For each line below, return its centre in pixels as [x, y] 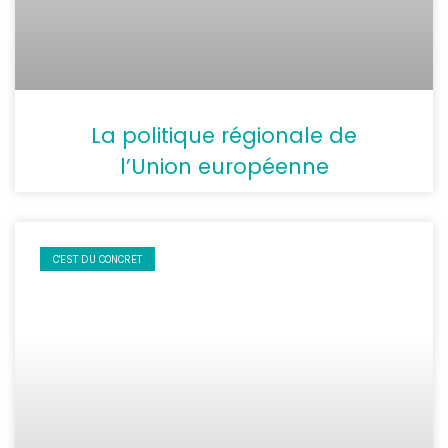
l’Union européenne [224, 166]
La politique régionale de [224, 135]
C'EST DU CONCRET [98, 259]
